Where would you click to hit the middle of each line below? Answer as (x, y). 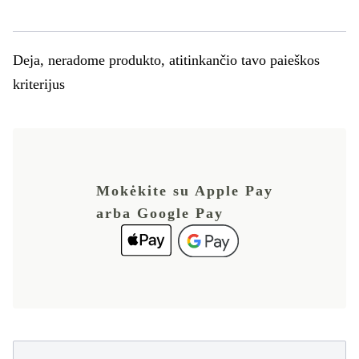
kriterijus (39, 84)
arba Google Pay (159, 213)
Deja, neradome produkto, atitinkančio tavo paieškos (166, 60)
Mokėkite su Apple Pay (184, 191)
